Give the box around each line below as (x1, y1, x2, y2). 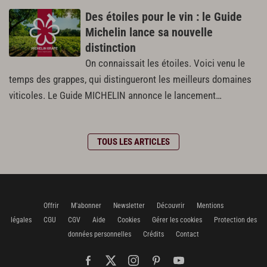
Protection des (213, 215, 257, 224)
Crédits (143, 229, 164, 238)
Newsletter (113, 201, 145, 210)
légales (10, 215, 32, 224)
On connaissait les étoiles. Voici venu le (85, 57, 245, 69)
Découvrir (157, 201, 185, 210)
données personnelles (68, 229, 131, 238)
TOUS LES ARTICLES (97, 136, 170, 147)
